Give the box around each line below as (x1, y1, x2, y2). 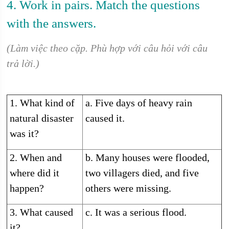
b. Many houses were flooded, (85, 152, 210, 163)
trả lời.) (7, 58, 40, 69)
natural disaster (10, 112, 74, 124)
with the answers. (7, 16, 97, 30)
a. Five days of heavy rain (85, 97, 193, 108)
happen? (10, 182, 44, 194)
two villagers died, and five (85, 167, 199, 178)
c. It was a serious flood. (85, 207, 187, 218)
